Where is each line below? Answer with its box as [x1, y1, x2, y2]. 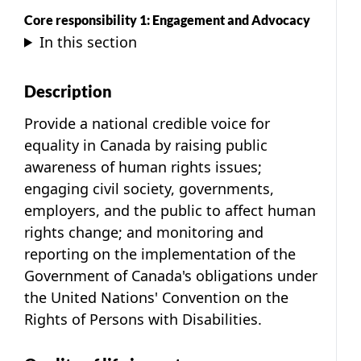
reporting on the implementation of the [24, 243, 296, 263]
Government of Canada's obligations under [24, 265, 317, 285]
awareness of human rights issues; [24, 156, 262, 176]
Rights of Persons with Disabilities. [24, 309, 262, 329]
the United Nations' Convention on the [24, 287, 288, 307]
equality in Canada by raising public [24, 135, 268, 155]
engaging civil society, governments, [24, 178, 274, 198]
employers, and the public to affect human [24, 200, 316, 220]
